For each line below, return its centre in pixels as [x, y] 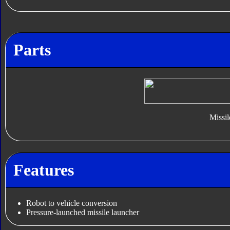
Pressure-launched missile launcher [82, 213]
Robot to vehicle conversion [71, 203]
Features [43, 170]
